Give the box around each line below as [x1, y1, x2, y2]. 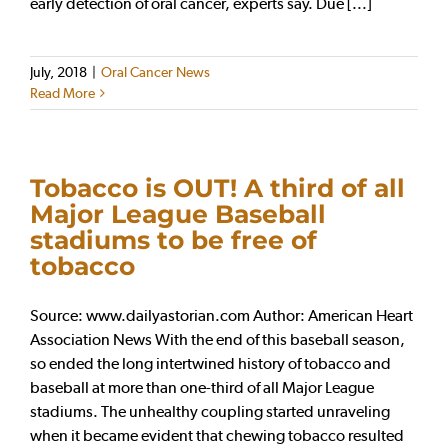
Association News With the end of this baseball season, [30, 329, 405, 349]
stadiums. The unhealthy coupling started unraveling [30, 401, 390, 421]
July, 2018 [30, 63, 87, 80]
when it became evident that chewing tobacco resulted [30, 425, 404, 445]
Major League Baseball [30, 198, 326, 229]
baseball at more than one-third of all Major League [30, 377, 374, 397]
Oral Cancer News [101, 63, 210, 80]
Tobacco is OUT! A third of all [30, 172, 405, 203]
